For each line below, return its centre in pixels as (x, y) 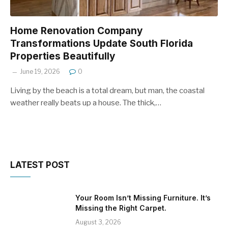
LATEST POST (40, 165)
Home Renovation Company (76, 31)
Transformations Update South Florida (102, 43)
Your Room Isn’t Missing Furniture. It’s (143, 197)
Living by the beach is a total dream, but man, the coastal (107, 90)
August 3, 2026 (98, 222)
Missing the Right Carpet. (121, 208)
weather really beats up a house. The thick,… (86, 103)
